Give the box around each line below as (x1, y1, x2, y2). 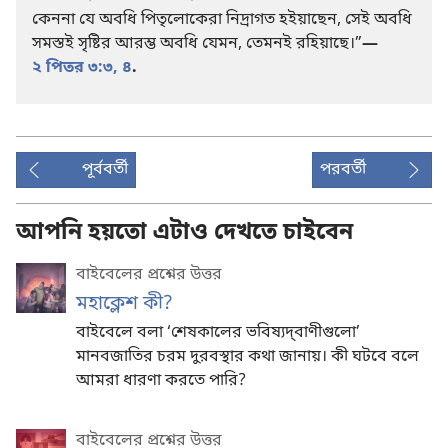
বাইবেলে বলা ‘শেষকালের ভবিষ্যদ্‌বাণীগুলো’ (76, 321, 360, 344)
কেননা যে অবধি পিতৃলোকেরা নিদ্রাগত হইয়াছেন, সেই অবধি (32, 8, 412, 31)
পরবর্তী (320, 158, 366, 181)
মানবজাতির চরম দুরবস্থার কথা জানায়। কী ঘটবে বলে (76, 345, 419, 368)
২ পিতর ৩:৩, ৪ (32, 56, 132, 79)
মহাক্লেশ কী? (76, 290, 173, 317)
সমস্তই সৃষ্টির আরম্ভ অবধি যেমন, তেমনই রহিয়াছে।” (32, 32, 362, 55)
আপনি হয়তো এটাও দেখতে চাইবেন (16, 217, 353, 248)
